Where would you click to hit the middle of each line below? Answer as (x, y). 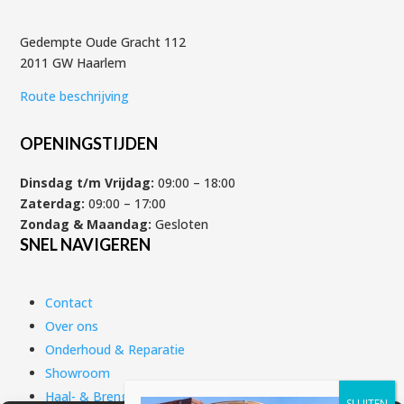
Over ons (72, 326)
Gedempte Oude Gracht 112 (103, 41)
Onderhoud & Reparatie (115, 349)
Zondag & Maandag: (86, 224)
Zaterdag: (53, 203)
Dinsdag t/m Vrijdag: (87, 182)
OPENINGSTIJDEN (89, 143)
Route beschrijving (75, 96)
